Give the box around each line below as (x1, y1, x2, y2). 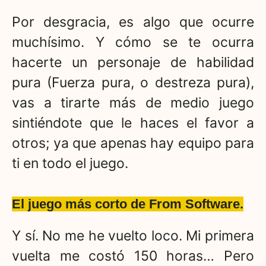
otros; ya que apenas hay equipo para (12, 135, 254, 152)
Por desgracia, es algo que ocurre (12, 14, 254, 31)
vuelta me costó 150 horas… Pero (12, 247, 254, 264)
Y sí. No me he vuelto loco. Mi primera (12, 227, 254, 244)
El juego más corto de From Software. (12, 196, 243, 211)
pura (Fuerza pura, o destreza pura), (12, 74, 254, 91)
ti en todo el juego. (12, 155, 128, 172)
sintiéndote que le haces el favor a (12, 115, 254, 132)
